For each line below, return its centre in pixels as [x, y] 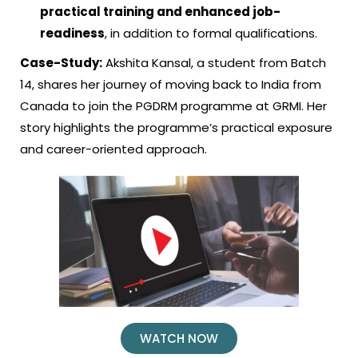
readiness [72, 33]
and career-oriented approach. [113, 149]
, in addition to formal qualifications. [211, 33]
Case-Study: [61, 63]
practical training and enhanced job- [160, 12]
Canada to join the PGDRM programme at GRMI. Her [173, 106]
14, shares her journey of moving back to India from [171, 84]
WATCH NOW [179, 338]
